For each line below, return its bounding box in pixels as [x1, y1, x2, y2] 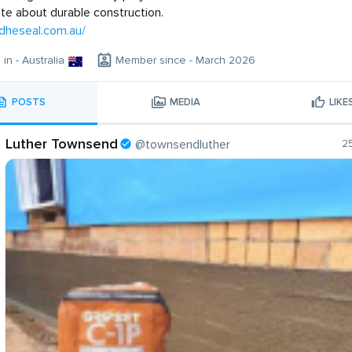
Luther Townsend [5, 135, 118, 153]
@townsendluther [135, 137, 230, 153]
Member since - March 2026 [115, 53, 255, 68]
